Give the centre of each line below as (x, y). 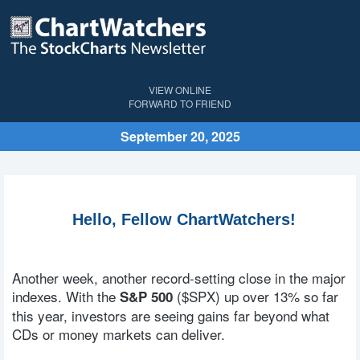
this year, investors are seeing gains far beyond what (171, 316)
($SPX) (198, 297)
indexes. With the (66, 297)
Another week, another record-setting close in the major (179, 278)
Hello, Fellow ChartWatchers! (184, 219)
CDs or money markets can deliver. (119, 334)
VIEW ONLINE (180, 90)
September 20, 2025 (180, 136)
